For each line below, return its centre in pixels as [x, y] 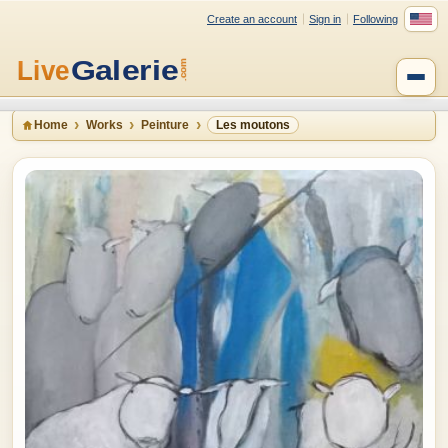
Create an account [252, 18]
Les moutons [253, 125]
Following [375, 18]
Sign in [325, 18]
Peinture [165, 125]
